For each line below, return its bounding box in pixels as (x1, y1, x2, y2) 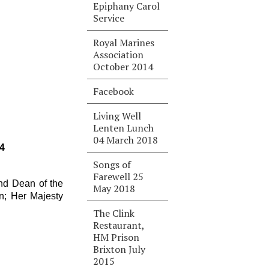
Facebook (93, 85, 134, 98)
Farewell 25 (93, 170, 144, 183)
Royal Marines (93, 36, 155, 49)
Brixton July (93, 243, 146, 256)
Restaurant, (93, 219, 145, 232)
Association (93, 48, 144, 61)
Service (93, 11, 125, 25)
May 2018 (93, 182, 136, 195)
